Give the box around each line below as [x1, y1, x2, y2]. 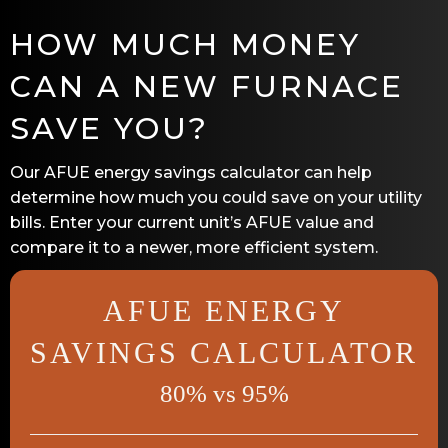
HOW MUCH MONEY [10, 25, 361, 63]
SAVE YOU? [10, 109, 209, 147]
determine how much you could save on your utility [10, 187, 422, 207]
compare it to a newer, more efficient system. [10, 237, 378, 257]
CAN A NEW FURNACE [10, 67, 404, 105]
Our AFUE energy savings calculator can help [10, 162, 372, 182]
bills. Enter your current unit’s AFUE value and [10, 212, 374, 232]
